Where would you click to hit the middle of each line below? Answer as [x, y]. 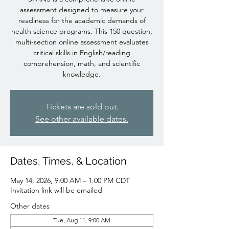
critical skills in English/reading [82, 52]
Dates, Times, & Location [68, 161]
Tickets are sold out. [82, 106]
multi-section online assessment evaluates [82, 42]
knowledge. [82, 74]
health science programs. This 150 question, [82, 31]
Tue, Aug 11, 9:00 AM [82, 220]
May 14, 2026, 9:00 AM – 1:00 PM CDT [70, 180]
